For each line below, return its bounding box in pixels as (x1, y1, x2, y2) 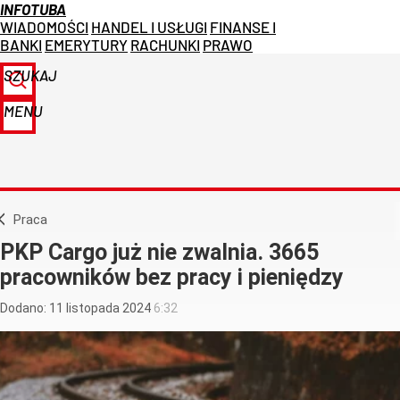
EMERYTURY (45, 36, 128, 54)
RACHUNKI (130, 36, 200, 54)
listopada (66, 301, 120, 316)
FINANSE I (210, 18, 276, 36)
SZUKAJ (4, 66, 57, 84)
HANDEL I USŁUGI (91, 18, 207, 36)
